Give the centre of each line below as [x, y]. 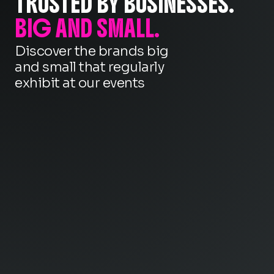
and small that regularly [89, 67]
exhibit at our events [80, 83]
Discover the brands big [92, 51]
